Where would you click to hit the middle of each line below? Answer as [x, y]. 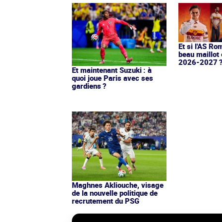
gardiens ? [89, 85]
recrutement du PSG [106, 200]
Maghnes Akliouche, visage [118, 185]
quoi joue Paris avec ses [112, 78]
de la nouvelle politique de [115, 193]
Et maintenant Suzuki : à [112, 70]
